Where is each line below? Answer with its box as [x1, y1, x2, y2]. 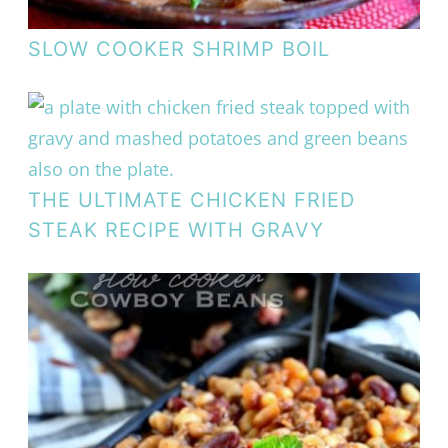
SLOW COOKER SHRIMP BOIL [27, 36, 330, 61]
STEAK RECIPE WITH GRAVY [27, 217, 324, 242]
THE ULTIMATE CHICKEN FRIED [27, 187, 355, 212]
